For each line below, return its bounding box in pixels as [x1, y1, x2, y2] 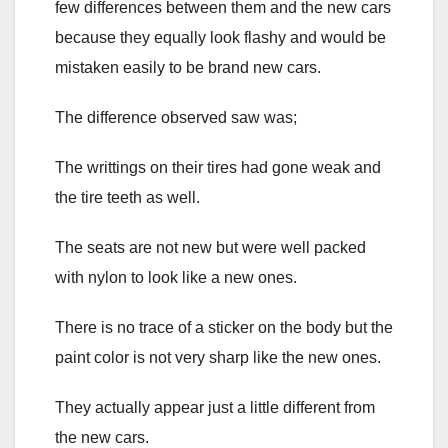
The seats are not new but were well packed [55, 238, 366, 256]
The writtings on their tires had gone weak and [55, 158, 381, 176]
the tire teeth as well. [55, 188, 200, 206]
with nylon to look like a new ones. [55, 268, 297, 286]
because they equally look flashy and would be [55, 28, 386, 46]
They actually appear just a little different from [55, 398, 375, 416]
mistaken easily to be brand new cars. [55, 58, 321, 76]
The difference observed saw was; [55, 108, 297, 126]
